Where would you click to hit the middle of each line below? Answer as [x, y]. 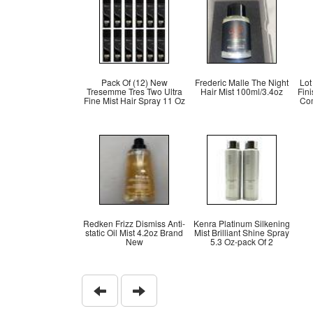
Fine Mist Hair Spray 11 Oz [134, 100]
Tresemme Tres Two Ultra [134, 91]
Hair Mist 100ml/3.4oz [242, 91]
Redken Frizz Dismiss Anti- [134, 223]
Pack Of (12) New [134, 82]
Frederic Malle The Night [242, 82]
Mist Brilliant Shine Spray [242, 232]
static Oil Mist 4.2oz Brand [134, 232]
